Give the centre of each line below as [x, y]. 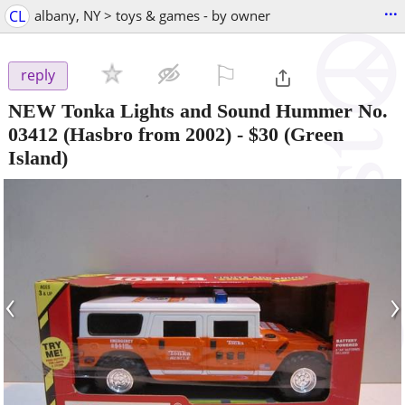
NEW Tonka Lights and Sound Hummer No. [198, 110]
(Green [311, 134]
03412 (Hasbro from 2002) [120, 134]
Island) [38, 157]
